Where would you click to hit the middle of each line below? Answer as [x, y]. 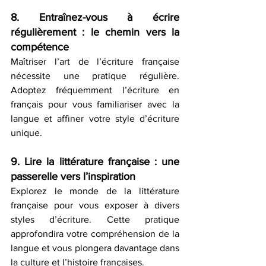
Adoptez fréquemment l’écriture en [95, 90]
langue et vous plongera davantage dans [95, 248]
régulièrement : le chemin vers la [95, 32]
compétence [40, 47]
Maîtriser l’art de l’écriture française [95, 62]
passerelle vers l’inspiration [73, 177]
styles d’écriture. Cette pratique [95, 220]
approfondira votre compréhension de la [95, 234]
